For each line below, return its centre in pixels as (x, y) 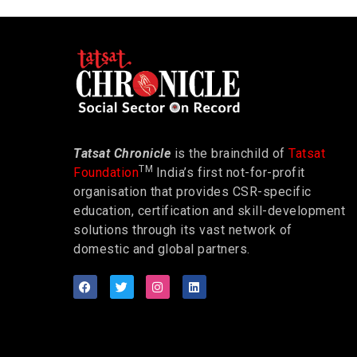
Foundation (106, 173)
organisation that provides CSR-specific (192, 192)
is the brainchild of (229, 154)
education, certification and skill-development (209, 211)
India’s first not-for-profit (230, 173)
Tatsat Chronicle (122, 154)
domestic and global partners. (162, 249)
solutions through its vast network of (183, 230)
